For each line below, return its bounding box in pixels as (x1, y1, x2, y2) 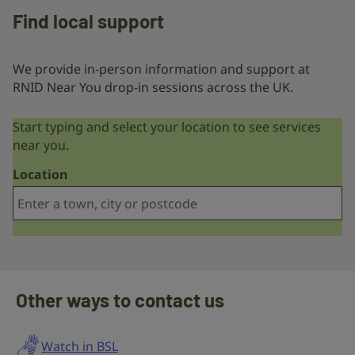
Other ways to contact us (16, 288, 224, 312)
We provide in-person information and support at (13, 60, 310, 78)
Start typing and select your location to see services (13, 118, 321, 136)
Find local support (13, 9, 164, 32)
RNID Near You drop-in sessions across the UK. (13, 78, 293, 97)
